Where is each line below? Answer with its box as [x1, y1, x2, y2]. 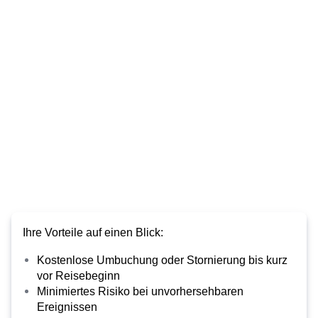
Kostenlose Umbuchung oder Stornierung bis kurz [37, 254, 287, 266]
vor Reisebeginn [37, 270, 120, 282]
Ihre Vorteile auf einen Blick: [23, 226, 163, 238]
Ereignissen [37, 301, 97, 313]
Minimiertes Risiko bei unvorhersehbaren [37, 285, 243, 297]
